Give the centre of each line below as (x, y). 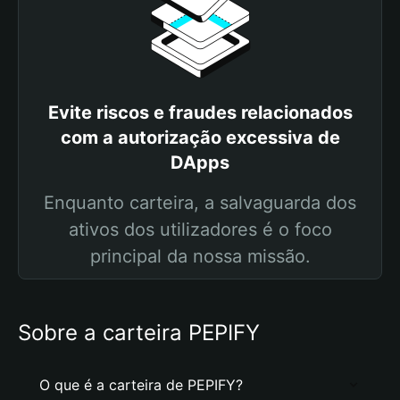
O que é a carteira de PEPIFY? (141, 385)
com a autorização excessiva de (200, 137)
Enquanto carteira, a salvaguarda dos (200, 203)
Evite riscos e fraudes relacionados (200, 112)
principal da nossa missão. (200, 256)
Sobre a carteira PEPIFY (139, 333)
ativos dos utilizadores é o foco (200, 229)
